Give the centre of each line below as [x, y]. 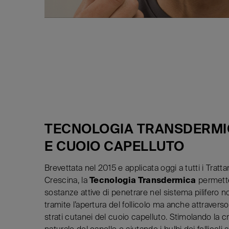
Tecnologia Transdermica [143, 180]
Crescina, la [67, 180]
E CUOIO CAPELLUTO [114, 146]
